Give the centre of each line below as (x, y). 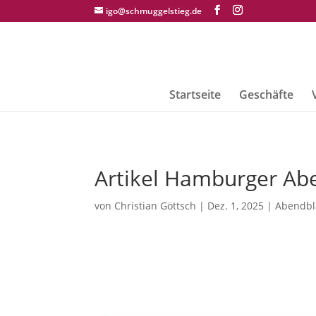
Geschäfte (266, 95)
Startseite (195, 95)
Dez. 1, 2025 (236, 205)
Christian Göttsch (156, 205)
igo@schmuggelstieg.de (154, 11)
